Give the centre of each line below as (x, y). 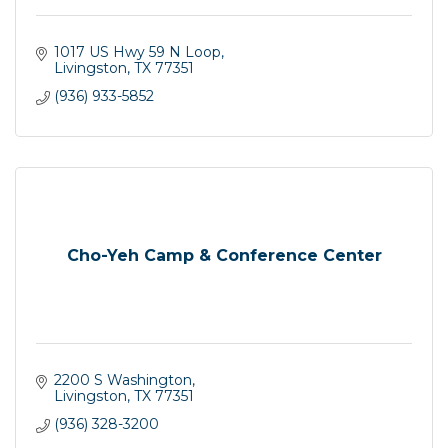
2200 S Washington (122, 380)
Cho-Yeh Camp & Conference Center (224, 255)
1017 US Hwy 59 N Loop (137, 52)
